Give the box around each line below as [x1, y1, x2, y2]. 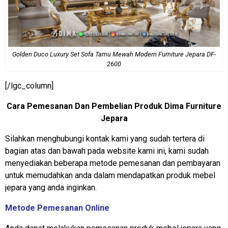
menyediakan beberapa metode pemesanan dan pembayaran [5, 158, 220, 168]
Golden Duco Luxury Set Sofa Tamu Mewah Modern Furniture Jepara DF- [12, 50, 216, 58]
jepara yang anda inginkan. [5, 182, 97, 192]
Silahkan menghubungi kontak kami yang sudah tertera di [5, 133, 205, 144]
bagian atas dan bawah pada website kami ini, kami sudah [5, 146, 209, 156]
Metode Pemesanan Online [5, 203, 109, 213]
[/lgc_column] [5, 80, 53, 91]
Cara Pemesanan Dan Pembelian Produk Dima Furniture [7, 101, 221, 111]
